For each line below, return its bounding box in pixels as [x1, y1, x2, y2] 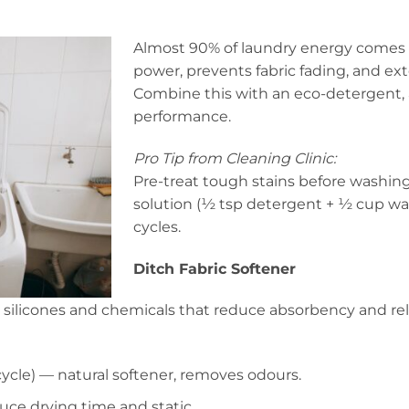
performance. [133, 108, 232, 126]
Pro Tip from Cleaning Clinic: [133, 149, 337, 167]
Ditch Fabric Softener [133, 259, 297, 278]
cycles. [133, 217, 182, 236]
